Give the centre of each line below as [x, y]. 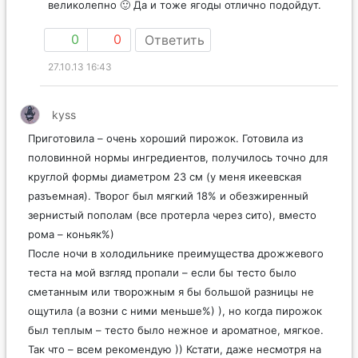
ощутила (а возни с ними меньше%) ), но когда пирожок [175, 310]
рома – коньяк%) [71, 234]
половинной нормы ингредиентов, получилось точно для [178, 157]
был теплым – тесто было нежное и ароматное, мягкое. [176, 330]
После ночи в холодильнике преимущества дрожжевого [176, 253]
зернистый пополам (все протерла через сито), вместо [172, 215]
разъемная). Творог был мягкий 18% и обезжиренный [168, 195]
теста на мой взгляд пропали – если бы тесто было [162, 272]
